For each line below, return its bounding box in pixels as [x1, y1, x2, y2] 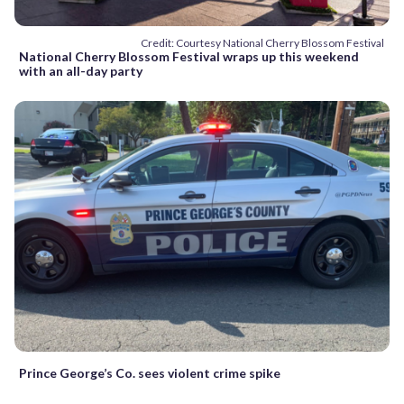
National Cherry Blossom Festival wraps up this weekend [19, 49, 359, 65]
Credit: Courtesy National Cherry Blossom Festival [141, 36, 384, 50]
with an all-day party [19, 63, 142, 79]
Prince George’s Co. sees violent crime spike [19, 364, 280, 381]
